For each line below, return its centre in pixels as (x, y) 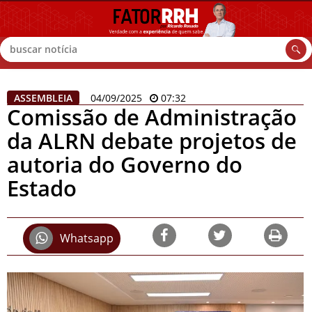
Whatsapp (87, 238)
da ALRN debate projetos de (152, 140)
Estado (42, 188)
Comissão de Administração (152, 117)
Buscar (24, 54)
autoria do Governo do (125, 164)
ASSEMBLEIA (43, 97)
